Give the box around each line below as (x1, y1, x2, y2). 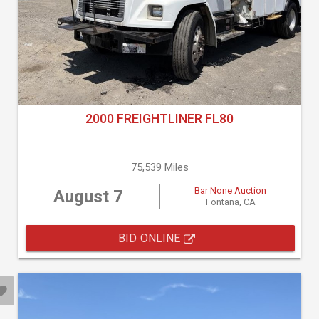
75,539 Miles (130, 161, 189, 174)
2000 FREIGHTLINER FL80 (85, 111, 234, 126)
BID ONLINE (118, 231, 184, 245)
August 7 (53, 187, 124, 206)
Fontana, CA (205, 197, 256, 207)
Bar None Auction (194, 185, 267, 196)
